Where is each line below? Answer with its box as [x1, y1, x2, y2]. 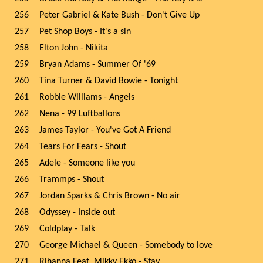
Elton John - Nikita [39, 43, 108, 53]
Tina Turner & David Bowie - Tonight [39, 76, 178, 86]
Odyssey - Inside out [39, 208, 115, 217]
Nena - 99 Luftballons [39, 109, 120, 119]
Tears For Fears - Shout [39, 142, 126, 151]
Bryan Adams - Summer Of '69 [39, 60, 156, 69]
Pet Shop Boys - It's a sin [39, 27, 131, 36]
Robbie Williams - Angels [39, 93, 134, 102]
